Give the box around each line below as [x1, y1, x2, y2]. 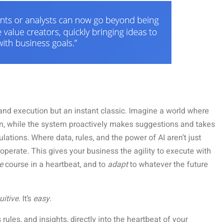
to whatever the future [128, 159, 208, 171]
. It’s [18, 193, 33, 205]
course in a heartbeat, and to [3, 159, 108, 171]
